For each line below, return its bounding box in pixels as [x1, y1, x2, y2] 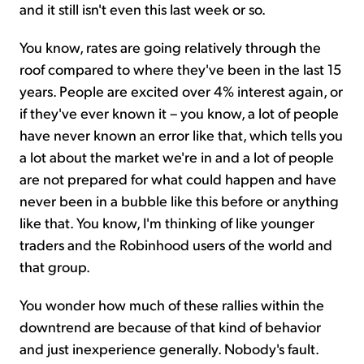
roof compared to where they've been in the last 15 [19, 58, 341, 78]
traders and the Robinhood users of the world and [19, 234, 332, 253]
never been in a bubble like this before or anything [19, 190, 339, 210]
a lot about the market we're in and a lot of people [19, 146, 334, 166]
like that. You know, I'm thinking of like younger [19, 212, 314, 232]
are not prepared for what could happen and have [19, 168, 336, 188]
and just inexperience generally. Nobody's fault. [19, 338, 318, 357]
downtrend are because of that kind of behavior [19, 316, 321, 336]
